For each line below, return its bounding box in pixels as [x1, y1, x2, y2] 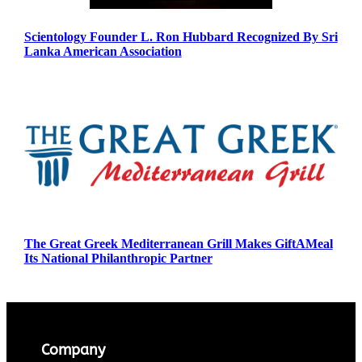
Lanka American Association [23, 44, 182, 58]
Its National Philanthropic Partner [23, 251, 213, 266]
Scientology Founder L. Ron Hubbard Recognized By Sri [23, 29, 338, 44]
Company [41, 341, 106, 360]
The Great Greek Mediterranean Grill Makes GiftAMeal [23, 237, 333, 251]
